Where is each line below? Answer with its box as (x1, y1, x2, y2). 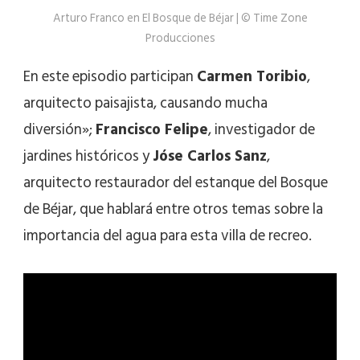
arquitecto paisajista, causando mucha (23, 90, 268, 116)
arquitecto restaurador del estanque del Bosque (23, 170, 328, 195)
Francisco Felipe (96, 117, 208, 142)
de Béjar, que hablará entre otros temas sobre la (23, 196, 323, 222)
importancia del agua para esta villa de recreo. (23, 223, 312, 248)
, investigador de (208, 117, 315, 142)
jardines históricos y (23, 143, 153, 169)
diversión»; (23, 117, 96, 142)
